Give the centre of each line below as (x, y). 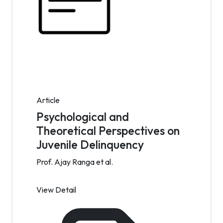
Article (48, 100)
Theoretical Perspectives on (108, 131)
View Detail (56, 190)
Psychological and (83, 117)
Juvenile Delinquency (90, 145)
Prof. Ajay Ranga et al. (75, 162)
